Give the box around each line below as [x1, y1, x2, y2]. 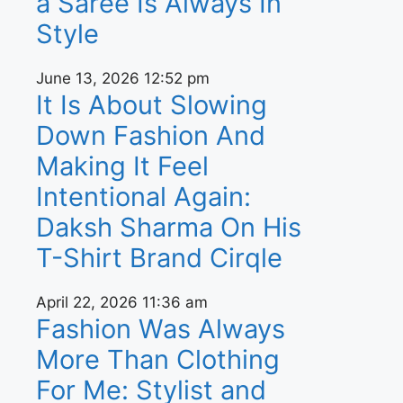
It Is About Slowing [36, 89, 267, 121]
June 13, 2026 [36, 69, 144, 87]
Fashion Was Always [36, 313, 285, 345]
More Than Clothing [36, 344, 280, 375]
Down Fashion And [36, 120, 265, 151]
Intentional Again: [36, 181, 251, 212]
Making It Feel [36, 150, 209, 182]
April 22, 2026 [36, 293, 142, 311]
